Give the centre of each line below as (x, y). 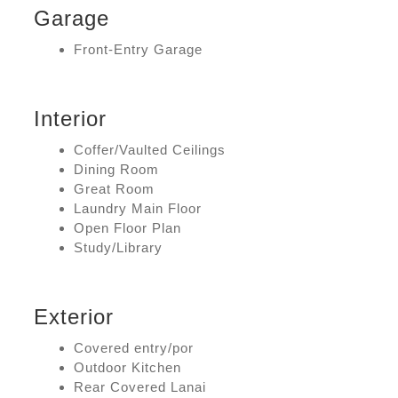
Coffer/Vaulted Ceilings (150, 150)
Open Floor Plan (128, 228)
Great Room (115, 189)
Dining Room (117, 170)
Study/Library (119, 248)
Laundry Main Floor (138, 209)
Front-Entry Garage (139, 50)
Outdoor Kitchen (128, 367)
